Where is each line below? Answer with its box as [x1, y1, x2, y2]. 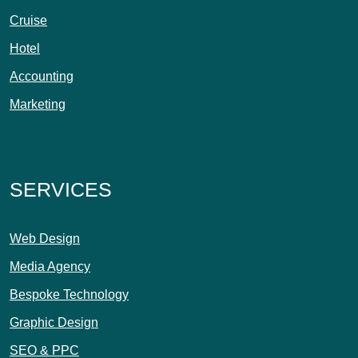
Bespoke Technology [10, 288, 129, 301]
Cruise [10, 14, 47, 27]
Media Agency [10, 260, 90, 273]
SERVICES [10, 178, 112, 201]
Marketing [10, 97, 66, 111]
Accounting [10, 70, 74, 83]
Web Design [10, 232, 80, 245]
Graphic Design [10, 316, 98, 329]
